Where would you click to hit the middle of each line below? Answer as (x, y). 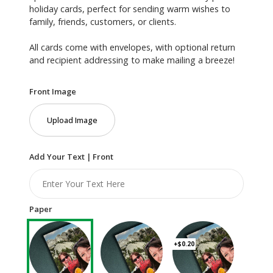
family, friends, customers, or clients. (103, 21)
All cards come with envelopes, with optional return (132, 47)
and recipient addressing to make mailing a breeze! (132, 60)
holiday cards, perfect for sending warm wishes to (130, 9)
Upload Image (72, 120)
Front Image (53, 91)
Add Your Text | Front (71, 156)
